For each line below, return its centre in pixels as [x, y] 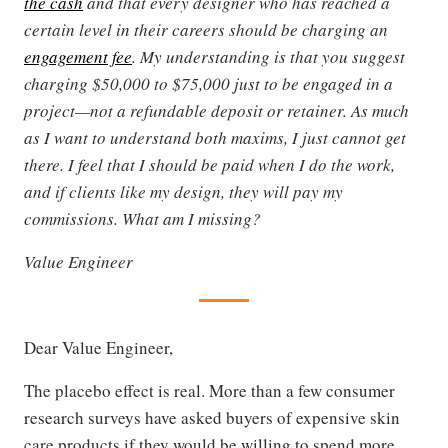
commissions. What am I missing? [142, 219]
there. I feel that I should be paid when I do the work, [209, 165]
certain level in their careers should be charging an [206, 30]
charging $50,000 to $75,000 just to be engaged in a [208, 84]
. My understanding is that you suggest [268, 57]
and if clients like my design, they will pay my [183, 192]
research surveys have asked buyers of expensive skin [212, 418]
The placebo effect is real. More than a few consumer [209, 391]
